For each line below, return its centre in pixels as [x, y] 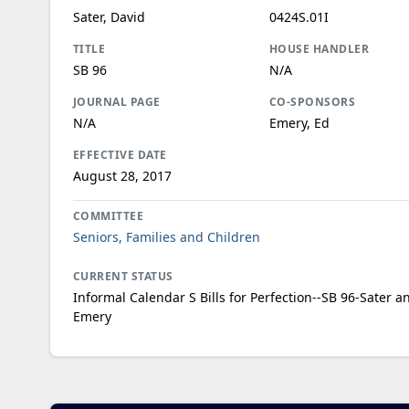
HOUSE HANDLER [319, 48]
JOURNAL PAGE [116, 101]
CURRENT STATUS [123, 276]
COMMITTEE [108, 215]
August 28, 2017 [122, 175]
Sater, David [109, 16]
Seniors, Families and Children [166, 236]
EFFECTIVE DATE [120, 154]
